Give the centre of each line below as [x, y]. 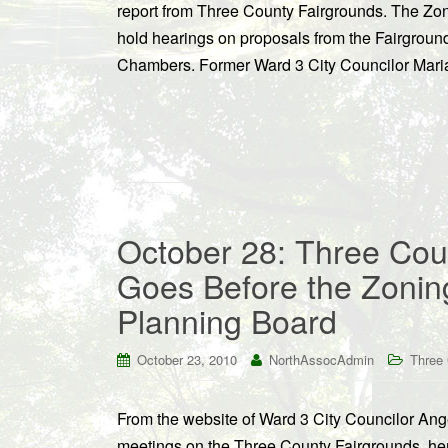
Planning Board [227, 320]
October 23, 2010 [187, 359]
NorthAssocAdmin [321, 359]
